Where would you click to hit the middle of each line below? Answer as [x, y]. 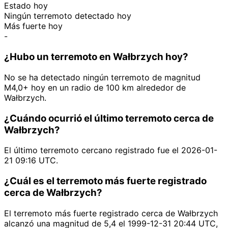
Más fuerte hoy [33, 26]
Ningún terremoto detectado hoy [68, 16]
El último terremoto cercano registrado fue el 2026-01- [111, 150]
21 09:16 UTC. [31, 161]
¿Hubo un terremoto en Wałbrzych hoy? [96, 57]
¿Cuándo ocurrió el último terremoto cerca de [109, 118]
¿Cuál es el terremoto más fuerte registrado [105, 181]
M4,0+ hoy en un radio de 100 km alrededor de [95, 87]
